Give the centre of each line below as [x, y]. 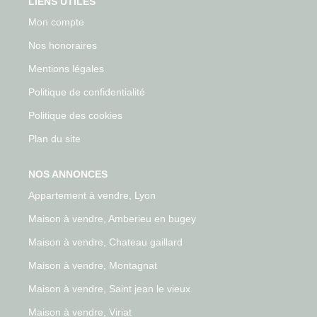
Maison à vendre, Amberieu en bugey [112, 218]
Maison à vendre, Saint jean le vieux [109, 288]
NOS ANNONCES [68, 174]
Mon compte [56, 22]
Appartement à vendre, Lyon [92, 195]
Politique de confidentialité [87, 92]
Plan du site [54, 139]
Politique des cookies [75, 115]
